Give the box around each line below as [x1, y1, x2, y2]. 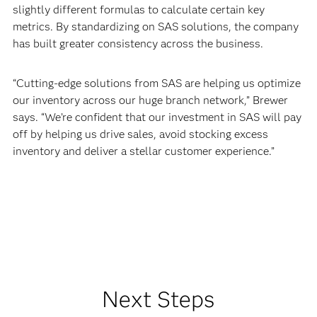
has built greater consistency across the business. [12, 37, 263, 50]
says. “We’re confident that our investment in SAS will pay [12, 110, 301, 124]
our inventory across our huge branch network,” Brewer [12, 93, 288, 107]
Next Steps [102, 285, 215, 313]
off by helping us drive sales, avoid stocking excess [12, 127, 268, 141]
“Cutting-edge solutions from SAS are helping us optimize [12, 76, 301, 90]
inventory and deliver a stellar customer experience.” [12, 144, 275, 158]
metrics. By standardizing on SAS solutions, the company [12, 20, 299, 33]
